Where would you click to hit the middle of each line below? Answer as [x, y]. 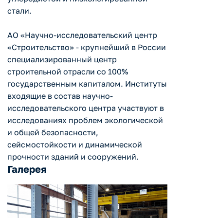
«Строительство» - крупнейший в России [87, 47]
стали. [19, 11]
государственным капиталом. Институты [87, 84]
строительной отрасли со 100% [68, 72]
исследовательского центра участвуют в [86, 108]
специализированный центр [62, 60]
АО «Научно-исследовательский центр [82, 35]
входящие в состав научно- [60, 96]
